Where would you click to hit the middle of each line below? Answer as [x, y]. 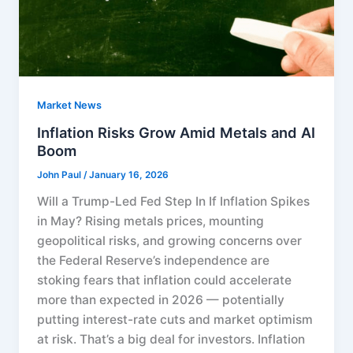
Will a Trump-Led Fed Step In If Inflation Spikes [174, 202]
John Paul [61, 175]
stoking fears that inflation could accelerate [165, 281]
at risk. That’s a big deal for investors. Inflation [171, 340]
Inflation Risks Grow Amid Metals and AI [176, 133]
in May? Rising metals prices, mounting [151, 221]
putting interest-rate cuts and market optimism [175, 320]
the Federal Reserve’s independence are [154, 261]
